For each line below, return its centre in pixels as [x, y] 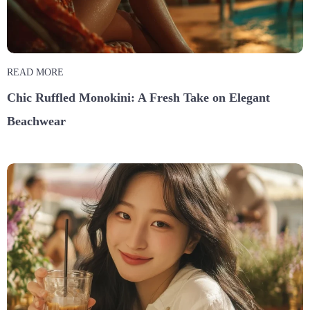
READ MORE [35, 72]
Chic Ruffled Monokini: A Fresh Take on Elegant [138, 97]
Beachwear [36, 121]
